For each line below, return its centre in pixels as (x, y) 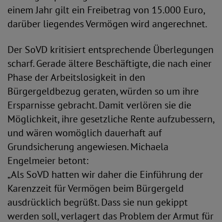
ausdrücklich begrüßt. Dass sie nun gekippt (98, 202)
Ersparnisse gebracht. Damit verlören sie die (99, 105)
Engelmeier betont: (48, 161)
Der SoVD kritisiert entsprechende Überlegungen (111, 50)
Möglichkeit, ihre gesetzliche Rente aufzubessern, (111, 119)
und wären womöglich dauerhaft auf (84, 133)
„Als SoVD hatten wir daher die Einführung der (105, 174)
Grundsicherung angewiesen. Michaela (88, 147)
